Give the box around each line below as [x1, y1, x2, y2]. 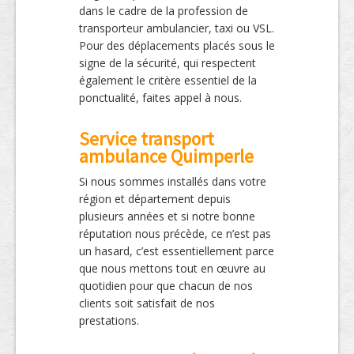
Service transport [79, 127, 214, 151]
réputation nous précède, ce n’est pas [79, 226, 271, 242]
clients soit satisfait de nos [79, 296, 215, 311]
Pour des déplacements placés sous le [79, 38, 275, 54]
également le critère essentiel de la [79, 73, 257, 88]
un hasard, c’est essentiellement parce [79, 243, 274, 259]
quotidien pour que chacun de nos [79, 278, 253, 294]
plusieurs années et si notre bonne [79, 209, 255, 224]
